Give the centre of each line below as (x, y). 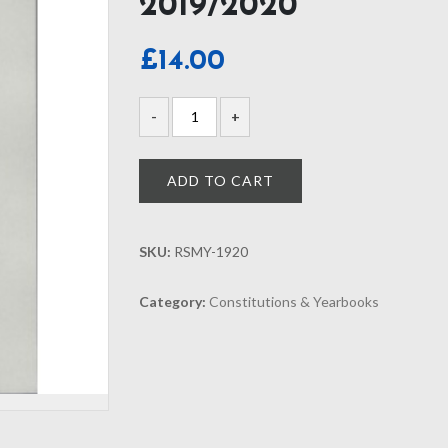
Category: (174, 301)
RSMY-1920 (211, 251)
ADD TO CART (220, 180)
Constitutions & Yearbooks (294, 301)
